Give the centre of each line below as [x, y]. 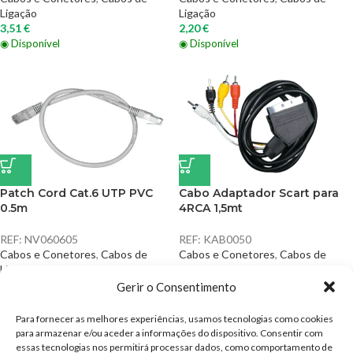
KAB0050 [227, 239]
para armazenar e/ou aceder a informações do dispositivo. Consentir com [169, 333]
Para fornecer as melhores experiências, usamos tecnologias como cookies [175, 319]
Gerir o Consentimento [176, 287]
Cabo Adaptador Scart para [259, 193]
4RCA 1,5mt [211, 208]
